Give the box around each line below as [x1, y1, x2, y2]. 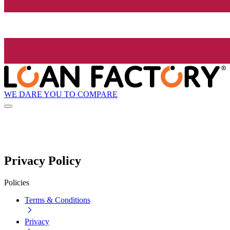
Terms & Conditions [25, 196, 90, 205]
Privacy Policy [4, 154, 81, 168]
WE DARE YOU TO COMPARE [4, 89, 118, 99]
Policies [4, 178, 29, 187]
